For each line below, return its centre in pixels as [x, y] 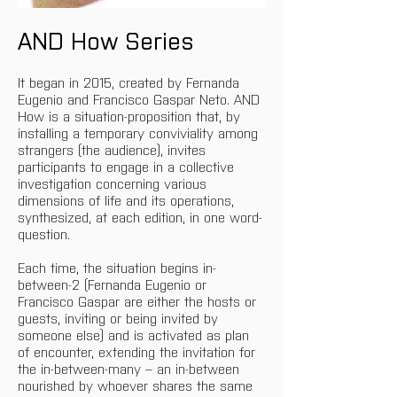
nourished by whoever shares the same [137, 385]
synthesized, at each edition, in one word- [140, 216]
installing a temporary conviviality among [140, 132]
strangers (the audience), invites [114, 149]
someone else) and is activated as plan [136, 334]
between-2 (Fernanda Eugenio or [114, 284]
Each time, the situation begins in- [117, 267]
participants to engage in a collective [128, 166]
